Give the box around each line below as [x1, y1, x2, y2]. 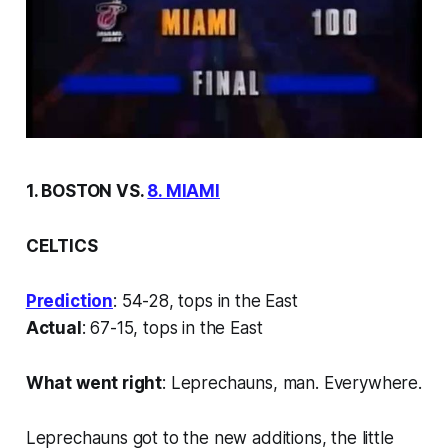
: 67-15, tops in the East [81, 317, 263, 338]
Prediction [25, 290, 114, 311]
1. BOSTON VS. [25, 180, 148, 201]
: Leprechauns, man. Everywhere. [162, 372, 422, 393]
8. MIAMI [147, 180, 220, 201]
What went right [25, 372, 163, 393]
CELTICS [25, 235, 98, 256]
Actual [25, 317, 82, 338]
